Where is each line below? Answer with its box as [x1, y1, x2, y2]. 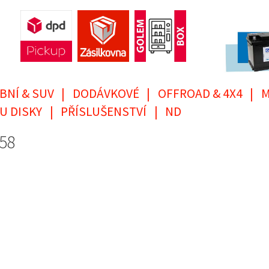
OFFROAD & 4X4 [158, 85, 243, 102]
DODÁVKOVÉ [73, 85, 139, 102]
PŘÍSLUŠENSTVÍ [61, 103, 147, 120]
